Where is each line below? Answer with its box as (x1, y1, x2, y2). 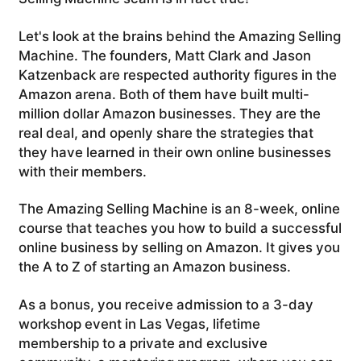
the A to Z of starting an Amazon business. (18, 259, 291, 276)
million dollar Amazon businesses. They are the (18, 105, 321, 122)
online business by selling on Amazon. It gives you (18, 239, 340, 256)
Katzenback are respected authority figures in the (18, 66, 337, 83)
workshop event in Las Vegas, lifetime (18, 315, 260, 332)
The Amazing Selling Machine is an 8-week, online (18, 201, 340, 218)
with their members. (18, 163, 147, 180)
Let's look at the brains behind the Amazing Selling (18, 27, 341, 44)
